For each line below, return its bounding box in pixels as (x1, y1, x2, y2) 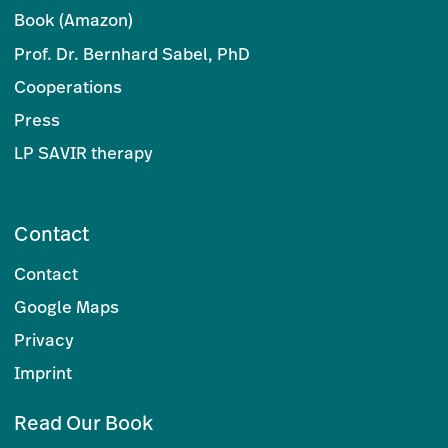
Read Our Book (14, 408, 154, 436)
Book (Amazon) (14, 8, 134, 32)
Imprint (14, 361, 73, 385)
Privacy (14, 328, 75, 352)
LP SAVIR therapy (14, 141, 154, 165)
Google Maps (14, 294, 120, 318)
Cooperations (14, 74, 123, 98)
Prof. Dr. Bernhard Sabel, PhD (14, 41, 251, 65)
